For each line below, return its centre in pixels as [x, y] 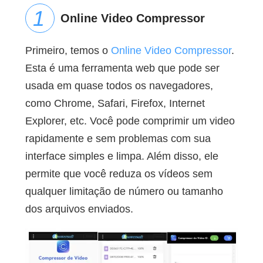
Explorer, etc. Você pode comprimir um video [130, 121]
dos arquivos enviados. [79, 209]
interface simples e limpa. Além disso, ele [122, 156]
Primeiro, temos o [68, 51]
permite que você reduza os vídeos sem [119, 174]
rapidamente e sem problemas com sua [118, 139]
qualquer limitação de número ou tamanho [124, 192]
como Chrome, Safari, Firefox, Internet [115, 104]
